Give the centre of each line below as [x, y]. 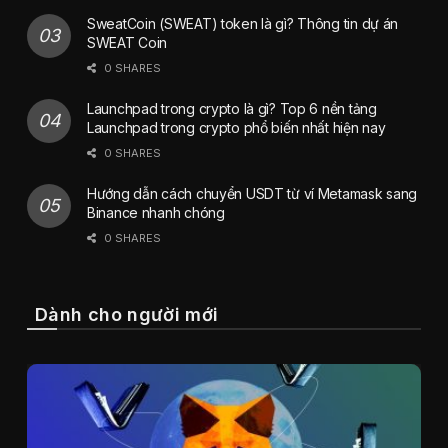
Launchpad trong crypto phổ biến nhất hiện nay [236, 127]
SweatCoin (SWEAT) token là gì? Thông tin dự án [243, 23]
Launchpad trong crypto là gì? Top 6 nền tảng [232, 108]
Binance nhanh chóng [156, 212]
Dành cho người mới [127, 314]
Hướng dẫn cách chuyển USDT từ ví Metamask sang [252, 193]
